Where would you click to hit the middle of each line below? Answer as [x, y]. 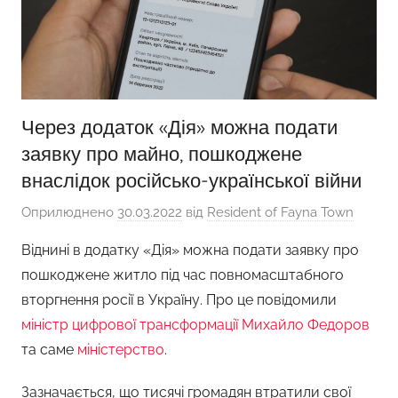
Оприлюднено [69, 212]
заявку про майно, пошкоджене [162, 154]
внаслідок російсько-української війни [191, 180]
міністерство [121, 349]
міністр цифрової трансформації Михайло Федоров [195, 324]
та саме [49, 349]
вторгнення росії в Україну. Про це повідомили [179, 299]
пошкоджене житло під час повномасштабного [183, 275]
